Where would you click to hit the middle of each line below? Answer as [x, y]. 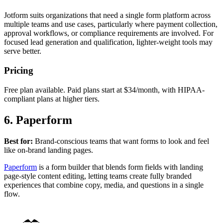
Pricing [19, 70]
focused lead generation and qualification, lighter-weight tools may [108, 42]
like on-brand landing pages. [49, 150]
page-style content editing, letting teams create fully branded [98, 176]
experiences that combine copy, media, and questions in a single [104, 185]
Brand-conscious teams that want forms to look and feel [121, 141]
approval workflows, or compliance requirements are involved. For [109, 33]
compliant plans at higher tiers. [52, 99]
